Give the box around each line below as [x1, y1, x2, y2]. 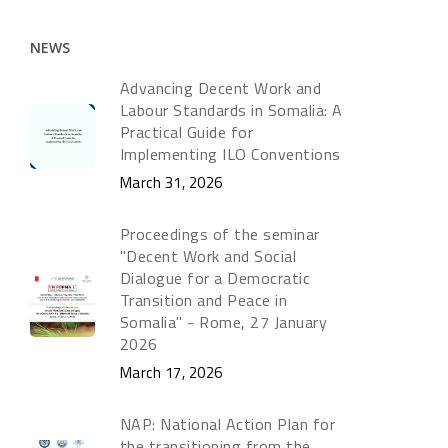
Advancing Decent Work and [119, 76, 322, 100]
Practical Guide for [119, 120, 254, 144]
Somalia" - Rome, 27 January [119, 310, 328, 334]
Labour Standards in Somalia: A [119, 98, 343, 122]
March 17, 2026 [119, 361, 223, 384]
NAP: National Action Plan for [119, 412, 336, 436]
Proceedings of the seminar [119, 222, 320, 246]
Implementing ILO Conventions [119, 142, 341, 166]
